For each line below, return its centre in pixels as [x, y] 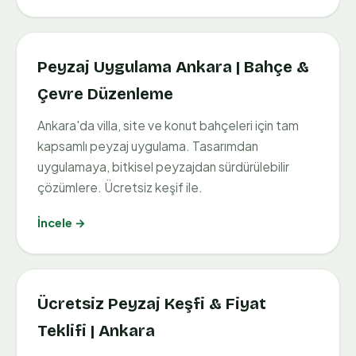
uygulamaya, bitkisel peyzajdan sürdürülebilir [163, 167]
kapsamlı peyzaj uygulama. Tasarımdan [148, 146]
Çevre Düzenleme [105, 94]
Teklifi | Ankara [96, 331]
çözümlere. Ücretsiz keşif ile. [120, 188]
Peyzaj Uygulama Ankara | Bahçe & [173, 67]
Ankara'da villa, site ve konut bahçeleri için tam [168, 126]
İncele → [62, 223]
